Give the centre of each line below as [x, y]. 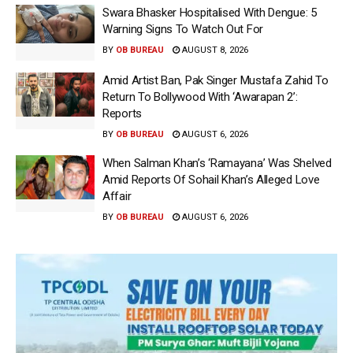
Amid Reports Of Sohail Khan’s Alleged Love [211, 180]
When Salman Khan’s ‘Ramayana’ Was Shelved [217, 163]
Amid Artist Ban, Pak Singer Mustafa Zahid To [216, 81]
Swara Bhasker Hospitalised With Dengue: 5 [210, 12]
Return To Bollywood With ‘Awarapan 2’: [200, 97]
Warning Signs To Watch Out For [183, 29]
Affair [117, 197]
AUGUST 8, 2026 [214, 50]
